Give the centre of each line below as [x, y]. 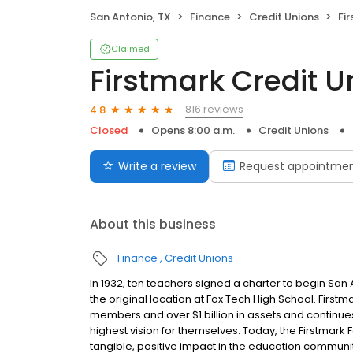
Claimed [130, 49]
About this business [153, 225]
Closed [109, 131]
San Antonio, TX [130, 17]
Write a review [157, 167]
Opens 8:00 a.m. [193, 131]
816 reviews [214, 110]
